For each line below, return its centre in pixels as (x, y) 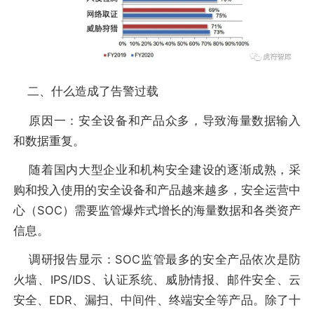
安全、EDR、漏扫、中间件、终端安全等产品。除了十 (157, 300)
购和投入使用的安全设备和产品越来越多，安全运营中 (157, 190)
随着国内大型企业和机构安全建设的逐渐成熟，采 (157, 170)
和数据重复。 (49, 141)
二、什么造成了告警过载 (86, 91)
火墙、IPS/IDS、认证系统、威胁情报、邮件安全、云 (157, 280)
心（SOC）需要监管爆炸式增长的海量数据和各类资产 (157, 211)
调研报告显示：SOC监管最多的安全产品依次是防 (157, 260)
